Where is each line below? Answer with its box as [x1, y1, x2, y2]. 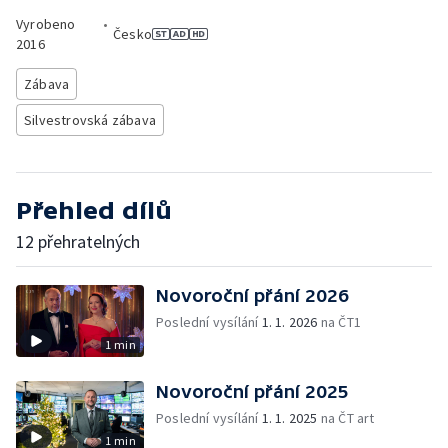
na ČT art [317, 409, 375, 427]
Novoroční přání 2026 [156, 285, 349, 306]
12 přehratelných [16, 230, 140, 253]
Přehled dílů [16, 197, 172, 224]
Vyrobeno [16, 15, 76, 33]
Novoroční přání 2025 [156, 381, 349, 402]
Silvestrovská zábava [24, 111, 156, 129]
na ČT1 [317, 313, 362, 331]
